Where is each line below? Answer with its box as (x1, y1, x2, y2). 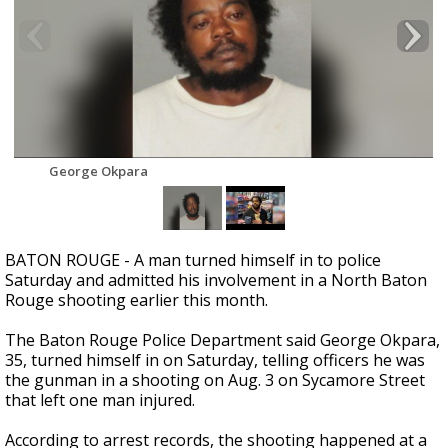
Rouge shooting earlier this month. (5, 289, 268, 311)
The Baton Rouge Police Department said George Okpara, (5, 329, 440, 351)
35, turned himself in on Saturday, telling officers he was (5, 349, 425, 371)
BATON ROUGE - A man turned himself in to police (5, 249, 381, 271)
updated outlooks (152, 47, 255, 65)
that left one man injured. (5, 389, 195, 411)
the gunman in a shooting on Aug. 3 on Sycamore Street (5, 369, 425, 391)
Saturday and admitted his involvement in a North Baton (5, 269, 427, 291)
